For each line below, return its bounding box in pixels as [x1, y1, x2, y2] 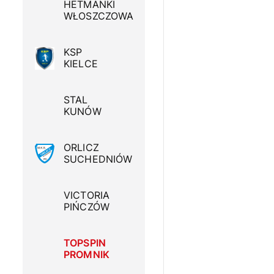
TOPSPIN [64, 237, 106, 250]
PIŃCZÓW [64, 201, 110, 213]
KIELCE [64, 57, 98, 70]
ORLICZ [64, 141, 99, 154]
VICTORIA [64, 189, 110, 202]
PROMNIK [64, 248, 110, 261]
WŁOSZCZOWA [64, 10, 134, 23]
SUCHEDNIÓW [64, 153, 133, 166]
